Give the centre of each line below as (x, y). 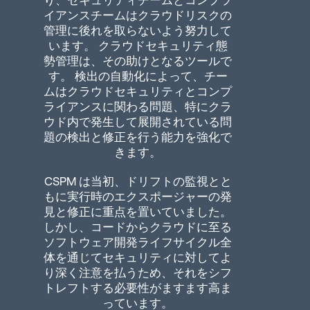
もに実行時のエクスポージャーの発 (138, 197)
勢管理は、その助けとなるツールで (138, 61)
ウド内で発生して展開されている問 (138, 122)
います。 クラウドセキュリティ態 (138, 46)
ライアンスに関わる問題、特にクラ (138, 107)
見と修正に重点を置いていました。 (138, 212)
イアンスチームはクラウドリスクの (138, 15)
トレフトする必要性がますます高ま (138, 288)
